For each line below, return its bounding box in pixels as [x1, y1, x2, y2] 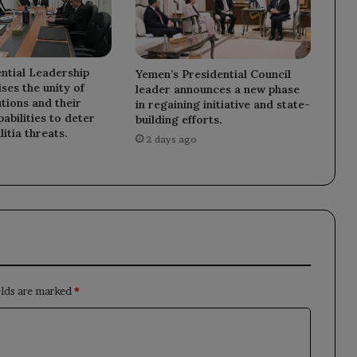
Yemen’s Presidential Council [135, 66, 291, 81]
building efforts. [135, 112, 222, 127]
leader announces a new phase [135, 81, 300, 96]
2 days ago [145, 132, 197, 145]
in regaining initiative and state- [135, 96, 310, 112]
